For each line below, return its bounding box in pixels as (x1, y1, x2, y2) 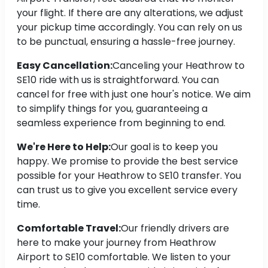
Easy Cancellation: (17, 58, 112, 72)
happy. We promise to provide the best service (17, 154, 238, 168)
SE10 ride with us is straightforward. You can (17, 72, 219, 87)
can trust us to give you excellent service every (17, 182, 237, 197)
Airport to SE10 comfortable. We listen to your (17, 249, 231, 264)
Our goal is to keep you (111, 139, 218, 154)
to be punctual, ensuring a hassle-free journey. (17, 34, 235, 48)
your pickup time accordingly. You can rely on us (17, 20, 242, 34)
